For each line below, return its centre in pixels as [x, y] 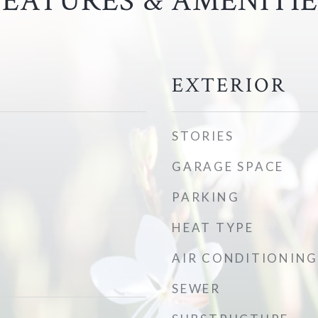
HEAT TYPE [213, 227]
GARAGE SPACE [228, 166]
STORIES [203, 136]
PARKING [206, 197]
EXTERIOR [229, 85]
